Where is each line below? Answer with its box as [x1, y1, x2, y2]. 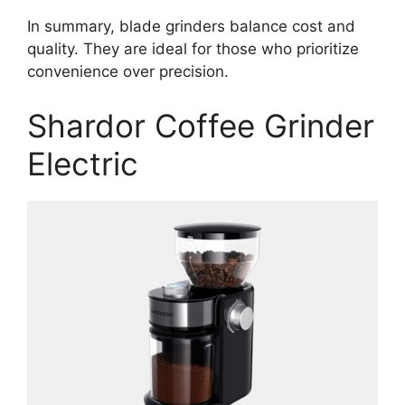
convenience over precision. [27, 62, 229, 81]
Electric [27, 144, 138, 183]
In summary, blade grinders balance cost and [27, 17, 355, 36]
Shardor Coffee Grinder [27, 106, 374, 145]
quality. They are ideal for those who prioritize [27, 40, 359, 59]
